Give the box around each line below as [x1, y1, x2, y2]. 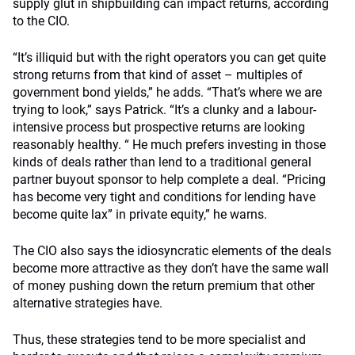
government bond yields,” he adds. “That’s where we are [13, 85, 322, 100]
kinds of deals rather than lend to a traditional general [13, 155, 311, 170]
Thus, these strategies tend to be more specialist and [13, 332, 306, 347]
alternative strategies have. [13, 296, 162, 311]
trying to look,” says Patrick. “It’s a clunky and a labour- [13, 102, 316, 117]
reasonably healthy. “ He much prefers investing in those [13, 137, 326, 152]
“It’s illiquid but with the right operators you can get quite [13, 50, 326, 65]
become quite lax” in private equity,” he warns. [13, 207, 267, 222]
